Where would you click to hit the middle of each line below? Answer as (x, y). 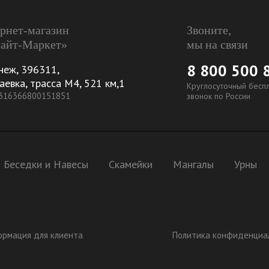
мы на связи (217, 45)
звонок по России (219, 96)
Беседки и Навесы (46, 165)
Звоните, (209, 30)
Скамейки (131, 165)
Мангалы (193, 165)
